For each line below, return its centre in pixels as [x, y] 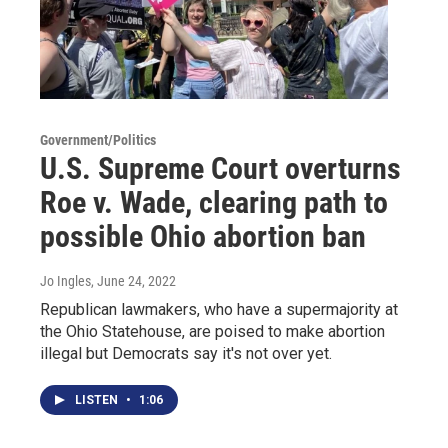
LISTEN [98, 399]
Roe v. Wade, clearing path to [214, 202]
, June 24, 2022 [133, 280]
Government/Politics [98, 139]
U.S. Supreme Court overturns [220, 168]
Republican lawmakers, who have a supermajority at [219, 309]
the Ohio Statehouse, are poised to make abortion [212, 331]
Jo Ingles [65, 280]
